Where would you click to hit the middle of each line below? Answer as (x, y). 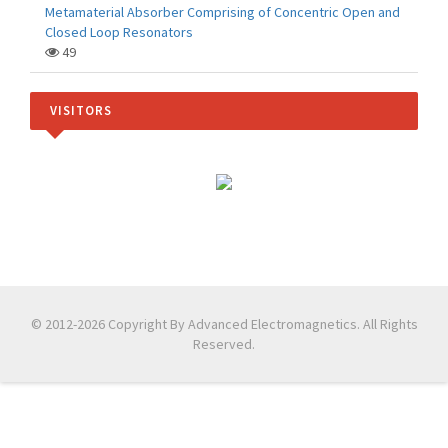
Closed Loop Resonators (119, 32)
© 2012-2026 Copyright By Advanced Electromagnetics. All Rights (224, 324)
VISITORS (81, 110)
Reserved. (224, 344)
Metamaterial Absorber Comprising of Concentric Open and (222, 12)
